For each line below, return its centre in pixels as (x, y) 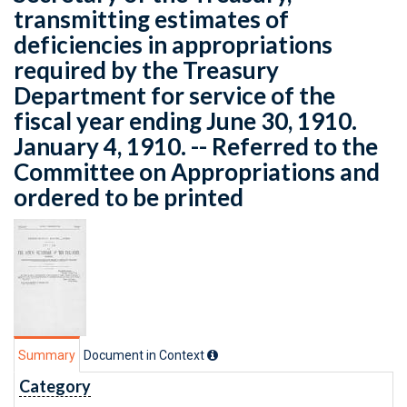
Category (55, 386)
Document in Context (145, 355)
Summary (47, 355)
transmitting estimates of (151, 19)
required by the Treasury (146, 70)
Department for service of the (174, 95)
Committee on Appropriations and (197, 172)
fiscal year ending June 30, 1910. (185, 121)
